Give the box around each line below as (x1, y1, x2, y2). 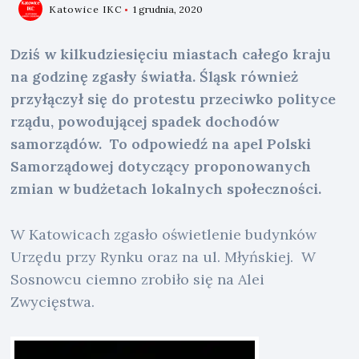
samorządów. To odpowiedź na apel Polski (10, 135, 312, 153)
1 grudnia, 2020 (133, 3, 204, 15)
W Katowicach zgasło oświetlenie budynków (10, 224, 317, 244)
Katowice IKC (49, 3, 123, 15)
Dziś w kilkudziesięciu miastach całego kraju (10, 45, 332, 63)
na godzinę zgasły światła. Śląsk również (10, 67, 299, 86)
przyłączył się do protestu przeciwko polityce (10, 90, 337, 108)
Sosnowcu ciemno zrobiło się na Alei (10, 269, 265, 288)
